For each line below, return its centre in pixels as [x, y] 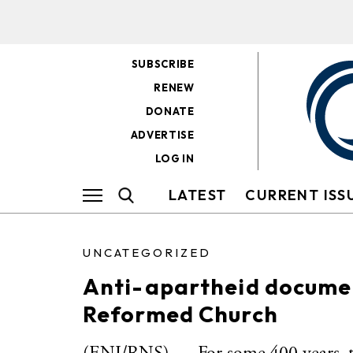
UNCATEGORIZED [147, 253]
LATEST [198, 195]
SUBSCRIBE [163, 64]
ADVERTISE [162, 135]
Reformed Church [180, 314]
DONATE [170, 111]
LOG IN [175, 158]
